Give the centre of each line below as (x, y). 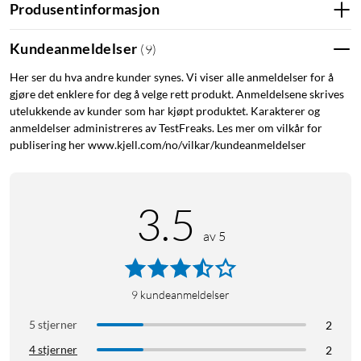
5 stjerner (53, 324)
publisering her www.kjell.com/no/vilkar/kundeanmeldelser (158, 144)
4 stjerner (53, 349)
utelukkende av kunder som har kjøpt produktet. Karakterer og (165, 110)
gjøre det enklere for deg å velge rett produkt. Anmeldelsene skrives (177, 93)
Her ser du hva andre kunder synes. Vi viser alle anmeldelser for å (172, 77)
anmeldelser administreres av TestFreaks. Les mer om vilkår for (166, 127)
